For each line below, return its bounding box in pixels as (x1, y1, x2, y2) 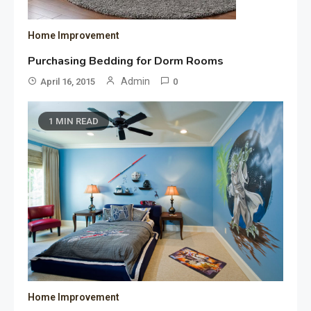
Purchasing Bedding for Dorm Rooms (28, 53, 224, 69)
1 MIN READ (49, 115, 99, 126)
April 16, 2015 (40, 76, 96, 87)
